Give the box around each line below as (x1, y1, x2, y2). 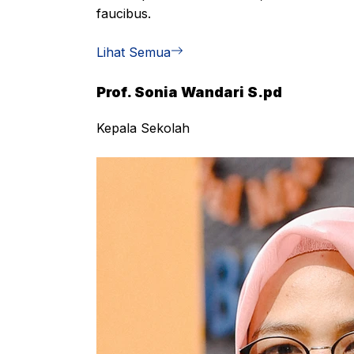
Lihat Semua (96, 44, 171, 60)
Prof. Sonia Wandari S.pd (96, 84, 282, 100)
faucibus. (96, 6, 151, 21)
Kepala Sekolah (96, 120, 190, 136)
